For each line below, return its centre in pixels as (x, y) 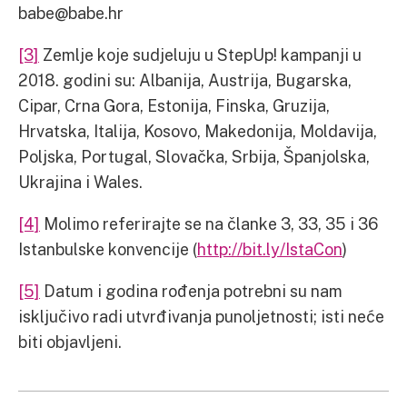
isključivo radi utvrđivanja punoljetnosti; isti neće (201, 316)
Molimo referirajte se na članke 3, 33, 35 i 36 (209, 223)
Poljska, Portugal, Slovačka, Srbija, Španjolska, (194, 156)
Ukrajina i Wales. (80, 181)
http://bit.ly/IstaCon (270, 248)
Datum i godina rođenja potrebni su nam (191, 290)
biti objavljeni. (70, 341)
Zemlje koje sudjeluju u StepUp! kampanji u (200, 54)
